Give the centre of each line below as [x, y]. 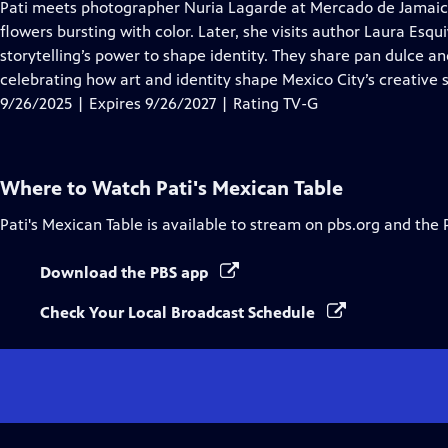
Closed [266, 30]
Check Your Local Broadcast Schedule [179, 312]
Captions [273, 54]
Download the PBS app [126, 272]
